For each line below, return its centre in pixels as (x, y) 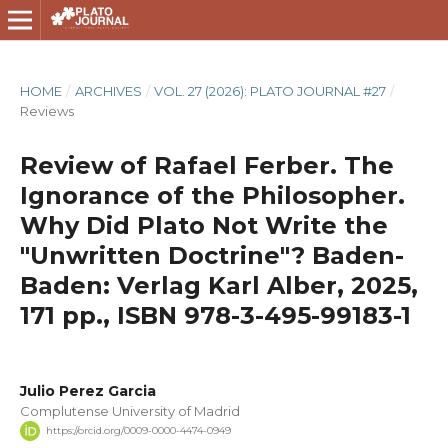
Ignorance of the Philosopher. (212, 195)
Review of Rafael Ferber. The (206, 165)
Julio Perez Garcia (87, 390)
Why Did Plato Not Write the (203, 225)
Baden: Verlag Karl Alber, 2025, (218, 285)
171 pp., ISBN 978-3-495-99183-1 (215, 315)
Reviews (46, 110)
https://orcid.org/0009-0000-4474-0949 (138, 431)
